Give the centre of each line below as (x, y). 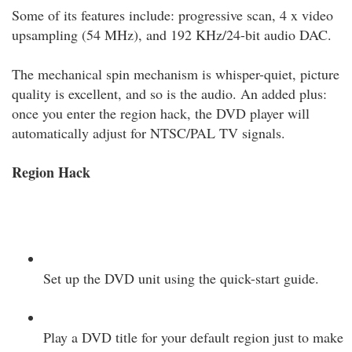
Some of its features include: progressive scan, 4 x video (172, 15)
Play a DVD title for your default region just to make (193, 337)
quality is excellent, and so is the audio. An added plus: (169, 93)
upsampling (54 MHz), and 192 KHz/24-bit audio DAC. (172, 35)
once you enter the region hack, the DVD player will (161, 113)
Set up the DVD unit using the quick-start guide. (181, 278)
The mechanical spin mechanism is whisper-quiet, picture (176, 74)
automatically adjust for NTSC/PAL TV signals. (148, 133)
